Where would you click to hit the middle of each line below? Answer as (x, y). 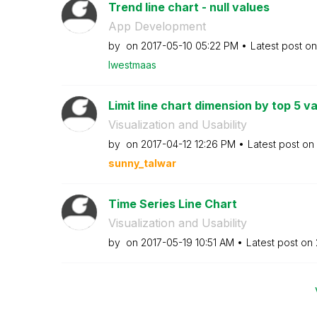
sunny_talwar (142, 163)
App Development (157, 26)
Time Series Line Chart (172, 204)
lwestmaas (132, 65)
